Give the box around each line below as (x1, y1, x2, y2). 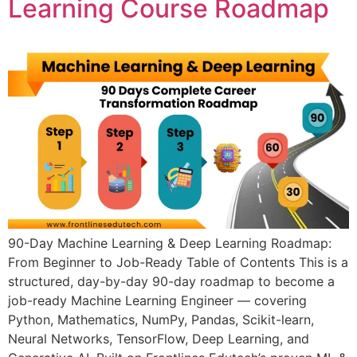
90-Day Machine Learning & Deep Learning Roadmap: (8, 235, 331, 252)
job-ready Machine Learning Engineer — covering (8, 292, 307, 309)
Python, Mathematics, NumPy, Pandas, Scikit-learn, (8, 312, 314, 328)
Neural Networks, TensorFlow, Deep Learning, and (8, 331, 309, 347)
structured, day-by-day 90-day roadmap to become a (8, 273, 335, 290)
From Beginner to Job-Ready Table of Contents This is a (8, 254, 348, 271)
